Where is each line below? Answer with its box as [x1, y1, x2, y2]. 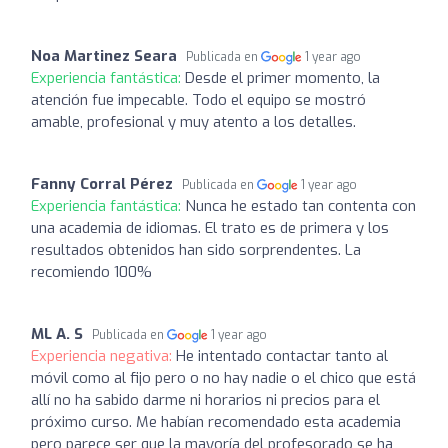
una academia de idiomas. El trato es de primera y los [31, 217, 389, 238]
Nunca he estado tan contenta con [185, 195, 416, 216]
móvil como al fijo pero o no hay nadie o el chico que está [31, 367, 416, 388]
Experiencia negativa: [31, 345, 176, 366]
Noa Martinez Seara [31, 45, 177, 66]
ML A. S [31, 323, 83, 344]
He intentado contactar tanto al [176, 345, 388, 366]
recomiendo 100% [31, 261, 152, 282]
